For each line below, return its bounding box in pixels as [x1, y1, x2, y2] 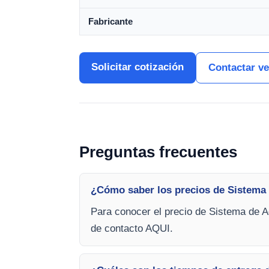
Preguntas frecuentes [79, 143, 237, 161]
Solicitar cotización [91, 61, 184, 73]
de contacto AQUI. [91, 223, 173, 234]
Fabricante [88, 16, 133, 26]
